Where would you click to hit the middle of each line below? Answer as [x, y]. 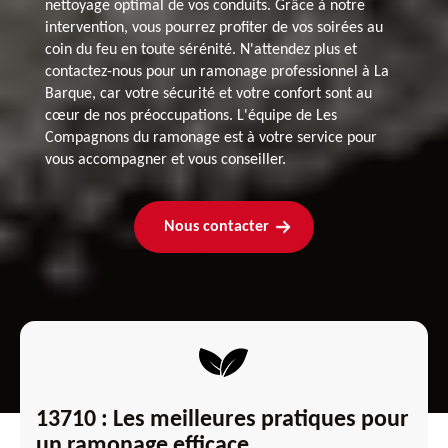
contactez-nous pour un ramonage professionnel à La [216, 71]
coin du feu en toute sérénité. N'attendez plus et [200, 49]
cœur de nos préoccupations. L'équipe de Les [190, 115]
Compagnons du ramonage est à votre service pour [210, 137]
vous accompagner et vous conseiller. [165, 159]
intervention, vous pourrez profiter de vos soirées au [213, 27]
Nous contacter [216, 226]
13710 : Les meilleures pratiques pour [222, 419]
